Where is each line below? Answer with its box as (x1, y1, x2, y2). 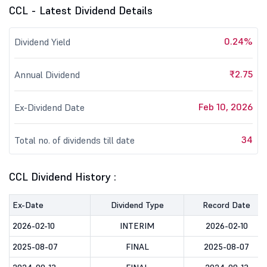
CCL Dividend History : (9, 170, 116, 184)
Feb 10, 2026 (198, 101, 253, 113)
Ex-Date (13, 200, 44, 210)
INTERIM (120, 221, 154, 231)
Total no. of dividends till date (14, 134, 135, 146)
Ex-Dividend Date (14, 101, 85, 113)
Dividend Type (110, 200, 164, 210)
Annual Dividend (14, 69, 80, 80)
